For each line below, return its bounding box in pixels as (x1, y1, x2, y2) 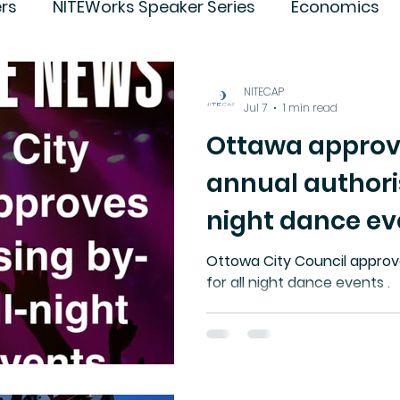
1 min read (283, 100, 337, 115)
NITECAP (244, 83, 284, 99)
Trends (62, 67, 117, 89)
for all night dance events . (206, 272, 390, 293)
